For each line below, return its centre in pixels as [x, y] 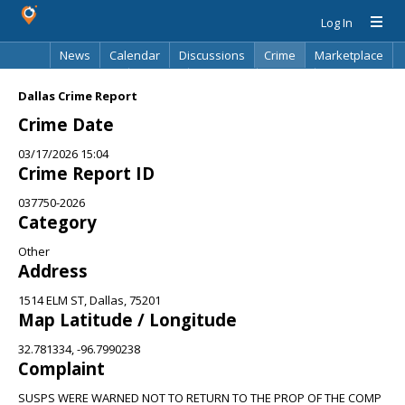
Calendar [135, 55]
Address [53, 271]
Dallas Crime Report [78, 96]
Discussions [212, 55]
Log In [337, 23]
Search [286, 80]
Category [57, 222]
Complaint [61, 368]
